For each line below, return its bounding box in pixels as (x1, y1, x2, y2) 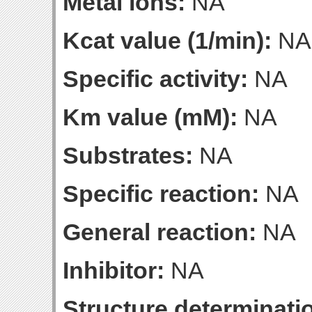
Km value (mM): (63, 104, 237, 130)
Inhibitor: (63, 257, 164, 283)
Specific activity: (63, 65, 248, 92)
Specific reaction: (63, 180, 259, 207)
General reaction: (63, 219, 256, 245)
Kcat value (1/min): (63, 27, 272, 54)
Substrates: (63, 142, 193, 169)
